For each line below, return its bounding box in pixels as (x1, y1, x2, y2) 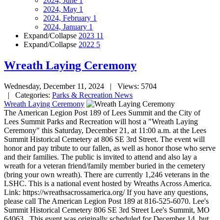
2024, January (43, 23, 89, 31)
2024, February (43, 14, 93, 23)
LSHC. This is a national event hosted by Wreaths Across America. (4, 179, 212, 188)
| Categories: (4, 91, 52, 100)
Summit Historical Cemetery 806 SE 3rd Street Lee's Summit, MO (4, 206, 210, 215)
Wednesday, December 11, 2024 (4, 82, 104, 91)
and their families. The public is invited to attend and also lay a (4, 153, 197, 162)
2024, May (43, 5, 79, 14)
